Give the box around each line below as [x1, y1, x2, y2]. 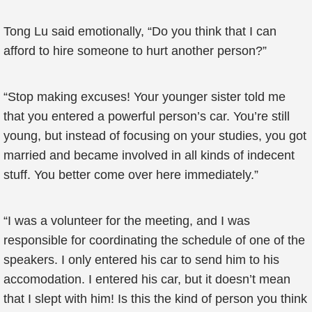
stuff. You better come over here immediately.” [3, 168, 258, 182]
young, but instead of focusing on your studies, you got [3, 129, 306, 143]
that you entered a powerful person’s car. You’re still [3, 109, 290, 123]
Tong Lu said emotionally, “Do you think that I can [3, 24, 276, 38]
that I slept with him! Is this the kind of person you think [3, 292, 307, 306]
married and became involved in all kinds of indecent [3, 148, 295, 162]
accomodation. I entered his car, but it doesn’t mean [3, 272, 290, 286]
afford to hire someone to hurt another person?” [3, 44, 267, 58]
